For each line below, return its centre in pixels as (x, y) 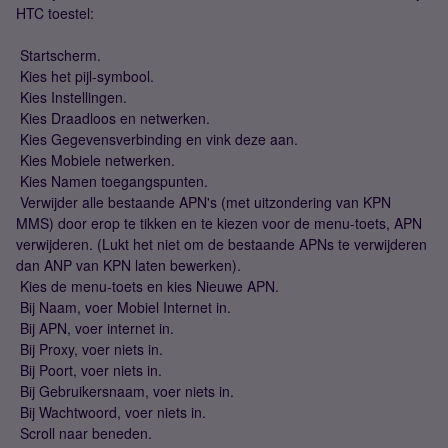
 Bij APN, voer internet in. (95, 328)
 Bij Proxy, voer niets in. (89, 349)
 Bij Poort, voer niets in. (89, 370)
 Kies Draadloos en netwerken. (113, 118)
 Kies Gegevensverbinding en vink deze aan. (157, 139)
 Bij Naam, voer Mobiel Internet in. (123, 307)
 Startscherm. (58, 55)
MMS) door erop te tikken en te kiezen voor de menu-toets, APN (219, 223)
